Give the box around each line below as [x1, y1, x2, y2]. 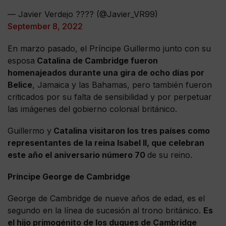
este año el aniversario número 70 [8, 150, 147, 160]
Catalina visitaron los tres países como [51, 126, 210, 136]
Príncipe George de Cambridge [8, 172, 130, 182]
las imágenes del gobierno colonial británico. [8, 103, 177, 114]
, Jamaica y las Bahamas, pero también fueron [32, 79, 212, 90]
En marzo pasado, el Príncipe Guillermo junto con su [8, 43, 211, 53]
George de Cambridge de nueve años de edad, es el [8, 193, 205, 204]
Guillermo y [8, 126, 51, 136]
